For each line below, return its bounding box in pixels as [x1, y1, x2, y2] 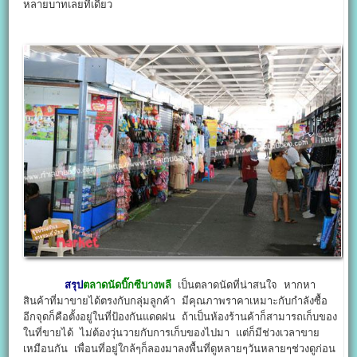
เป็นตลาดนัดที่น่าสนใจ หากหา [171, 278, 316, 291]
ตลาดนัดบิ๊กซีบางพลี [83, 278, 172, 291]
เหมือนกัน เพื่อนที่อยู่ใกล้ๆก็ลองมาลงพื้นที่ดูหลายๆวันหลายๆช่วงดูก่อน [23, 342, 339, 355]
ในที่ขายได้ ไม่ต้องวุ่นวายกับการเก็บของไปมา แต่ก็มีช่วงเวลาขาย [23, 326, 320, 339]
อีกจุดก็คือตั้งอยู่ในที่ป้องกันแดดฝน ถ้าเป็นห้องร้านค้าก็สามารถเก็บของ [23, 310, 338, 323]
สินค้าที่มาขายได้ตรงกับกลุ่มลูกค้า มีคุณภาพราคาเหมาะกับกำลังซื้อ [23, 294, 331, 307]
